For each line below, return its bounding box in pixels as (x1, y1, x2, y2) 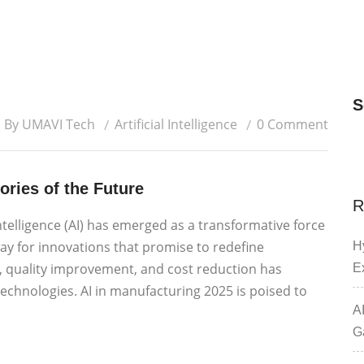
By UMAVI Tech (4, 115, 95, 133)
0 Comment (257, 115, 328, 133)
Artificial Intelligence (115, 115, 237, 133)
